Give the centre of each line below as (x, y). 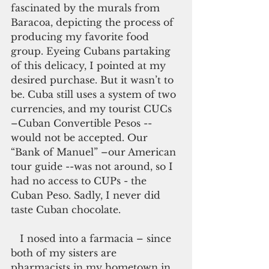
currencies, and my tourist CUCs (93, 109)
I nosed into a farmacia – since (15, 238)
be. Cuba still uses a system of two (95, 94)
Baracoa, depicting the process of (94, 22)
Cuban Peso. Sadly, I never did (87, 195)
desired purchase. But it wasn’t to (94, 80)
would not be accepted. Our (81, 138)
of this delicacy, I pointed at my (90, 65)
